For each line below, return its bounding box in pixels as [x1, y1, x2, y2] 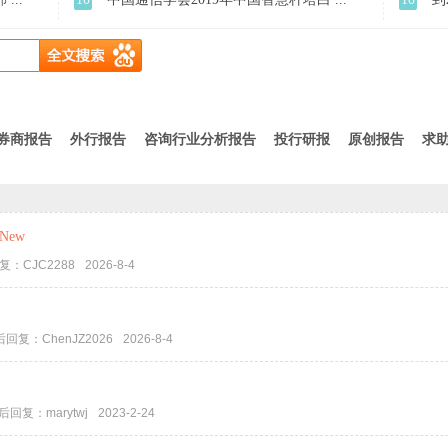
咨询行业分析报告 [144, 132, 256, 147]
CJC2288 [23, 257, 75, 272]
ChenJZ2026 [42, 332, 113, 346]
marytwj [46, 406, 88, 420]
